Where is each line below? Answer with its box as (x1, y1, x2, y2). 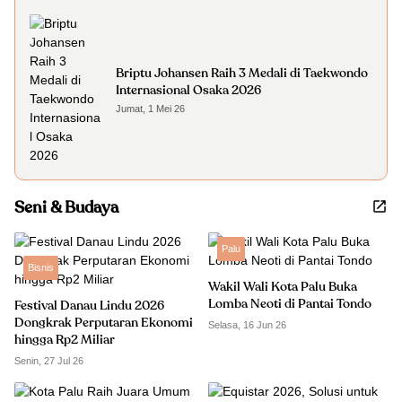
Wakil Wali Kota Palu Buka (208, 281, 357, 293)
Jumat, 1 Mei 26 (116, 103, 185, 114)
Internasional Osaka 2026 (116, 84, 261, 97)
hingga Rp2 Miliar (14, 334, 115, 346)
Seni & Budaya (14, 199, 118, 216)
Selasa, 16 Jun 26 (208, 319, 286, 330)
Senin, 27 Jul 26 (14, 355, 83, 366)
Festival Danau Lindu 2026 (14, 300, 164, 312)
